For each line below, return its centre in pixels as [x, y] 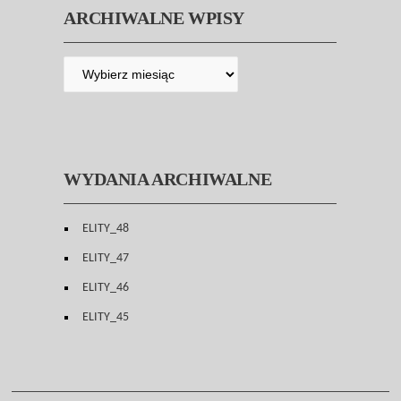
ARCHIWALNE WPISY [154, 18]
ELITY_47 [106, 259]
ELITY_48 [106, 229]
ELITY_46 [106, 288]
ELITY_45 [106, 318]
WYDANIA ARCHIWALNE [168, 179]
